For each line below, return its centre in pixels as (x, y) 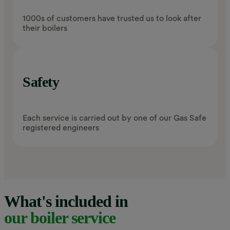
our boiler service (60, 218)
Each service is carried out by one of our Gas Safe (114, 118)
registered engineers (61, 127)
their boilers (45, 28)
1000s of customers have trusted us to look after (112, 18)
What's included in (66, 202)
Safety (41, 82)
